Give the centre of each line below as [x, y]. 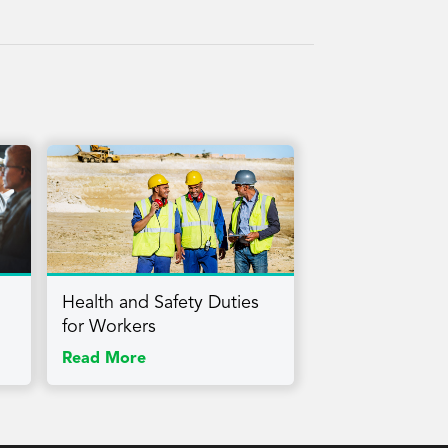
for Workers [108, 327]
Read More [103, 359]
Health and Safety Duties [160, 303]
